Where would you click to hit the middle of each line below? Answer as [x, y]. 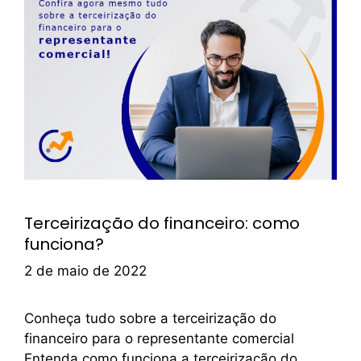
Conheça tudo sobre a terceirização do [150, 319]
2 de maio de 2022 [85, 271]
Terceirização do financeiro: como [162, 223]
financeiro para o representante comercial [159, 339]
